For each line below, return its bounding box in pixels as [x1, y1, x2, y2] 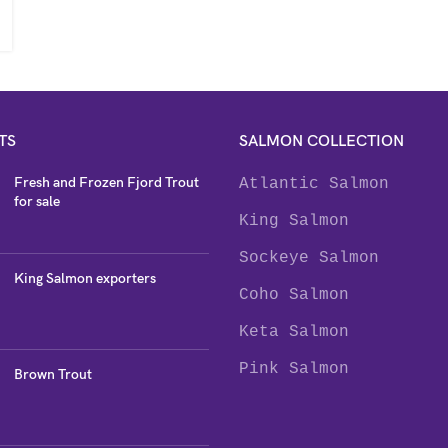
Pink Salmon [239, 360, 349, 378]
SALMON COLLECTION [239, 132, 404, 151]
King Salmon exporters [13, 270, 156, 287]
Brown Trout [13, 366, 92, 383]
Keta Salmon [239, 323, 349, 341]
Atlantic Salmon [239, 175, 389, 193]
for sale [13, 193, 60, 210]
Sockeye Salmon [239, 249, 379, 267]
